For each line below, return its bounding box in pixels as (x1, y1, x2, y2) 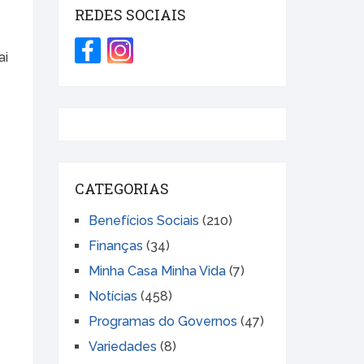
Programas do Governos (89, 314, 237, 330)
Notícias (89, 288, 137, 305)
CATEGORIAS (75, 179, 169, 199)
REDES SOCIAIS (75, 5, 186, 25)
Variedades (89, 339, 157, 355)
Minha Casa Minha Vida (89, 263, 226, 279)
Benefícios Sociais (89, 213, 199, 229)
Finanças (89, 238, 143, 254)
